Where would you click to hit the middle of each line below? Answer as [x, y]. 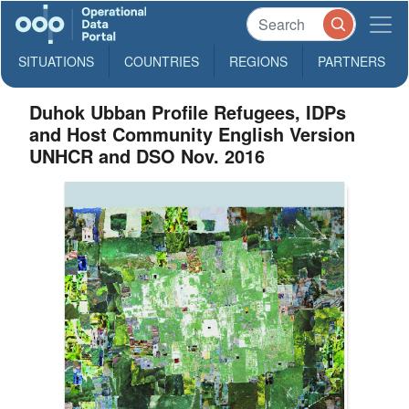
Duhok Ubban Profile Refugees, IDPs [188, 112]
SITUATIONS [56, 61]
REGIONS [258, 61]
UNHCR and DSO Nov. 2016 [147, 156]
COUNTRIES [162, 61]
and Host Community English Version [193, 134]
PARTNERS [351, 61]
